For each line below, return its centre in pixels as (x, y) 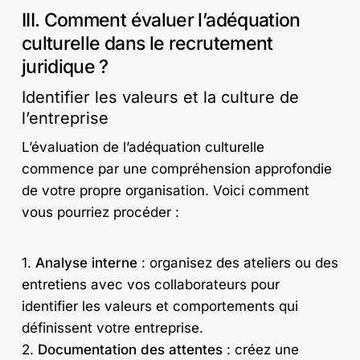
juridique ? (65, 67)
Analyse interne (86, 262)
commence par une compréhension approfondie (176, 169)
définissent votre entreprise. (112, 327)
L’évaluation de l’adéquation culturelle (143, 147)
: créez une (260, 349)
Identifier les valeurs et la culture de (160, 98)
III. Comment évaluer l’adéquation (161, 20)
